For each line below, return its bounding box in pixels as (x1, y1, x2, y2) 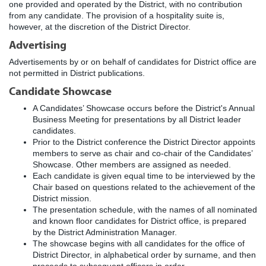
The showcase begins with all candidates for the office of (33, 239, 245, 249)
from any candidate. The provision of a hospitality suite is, (9, 11, 224, 21)
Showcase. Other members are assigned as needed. (33, 160, 231, 170)
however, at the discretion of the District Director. (9, 22, 191, 32)
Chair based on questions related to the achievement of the (33, 182, 255, 192)
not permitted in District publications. (9, 68, 145, 78)
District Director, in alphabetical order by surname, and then (33, 250, 256, 260)
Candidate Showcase (9, 84, 112, 99)
